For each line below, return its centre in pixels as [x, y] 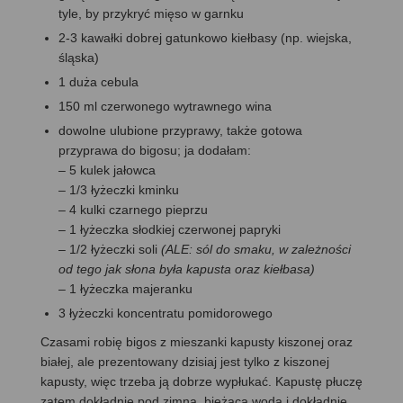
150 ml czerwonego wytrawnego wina [165, 106]
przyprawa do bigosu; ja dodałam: [155, 150]
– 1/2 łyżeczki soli [110, 249]
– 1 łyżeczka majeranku [125, 288]
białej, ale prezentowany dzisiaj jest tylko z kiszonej [185, 361]
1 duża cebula [99, 81]
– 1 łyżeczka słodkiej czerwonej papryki [170, 229]
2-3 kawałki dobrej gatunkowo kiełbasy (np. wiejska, [205, 37]
